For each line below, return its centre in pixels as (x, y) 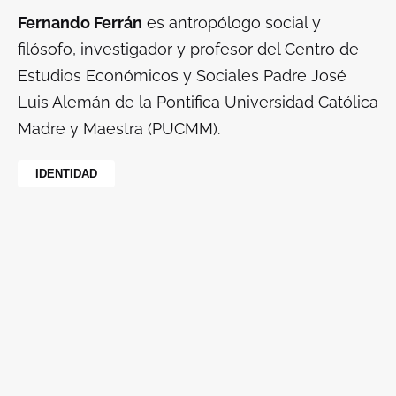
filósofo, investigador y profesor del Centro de (188, 49)
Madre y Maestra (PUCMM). (119, 129)
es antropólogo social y (232, 23)
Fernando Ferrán (80, 23)
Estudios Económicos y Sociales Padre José (182, 76)
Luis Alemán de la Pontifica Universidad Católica (198, 103)
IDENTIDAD (66, 174)
